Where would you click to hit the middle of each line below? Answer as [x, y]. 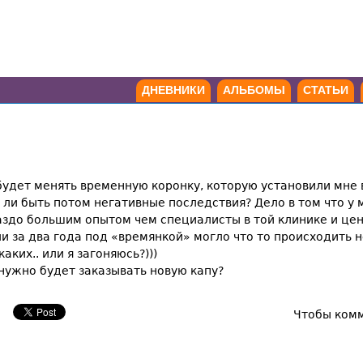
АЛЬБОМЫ [254, 90]
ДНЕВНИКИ [173, 90]
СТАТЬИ [326, 90]
